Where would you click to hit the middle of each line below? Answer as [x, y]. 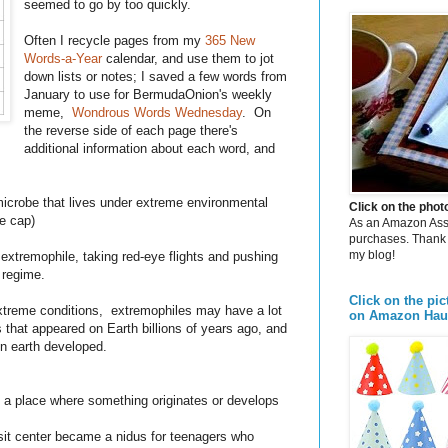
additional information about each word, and [150, 149]
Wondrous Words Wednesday [157, 113]
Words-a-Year [63, 59]
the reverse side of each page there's [131, 131]
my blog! [372, 254]
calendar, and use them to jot [188, 59]
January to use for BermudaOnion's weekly [148, 95]
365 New [230, 41]
